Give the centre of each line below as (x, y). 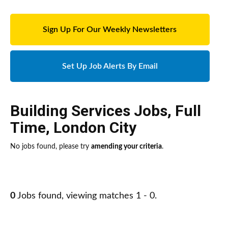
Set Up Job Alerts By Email (110, 66)
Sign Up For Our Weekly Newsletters (110, 30)
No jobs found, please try (51, 147)
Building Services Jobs (89, 111)
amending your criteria (126, 147)
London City (95, 128)
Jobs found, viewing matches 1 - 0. (86, 196)
